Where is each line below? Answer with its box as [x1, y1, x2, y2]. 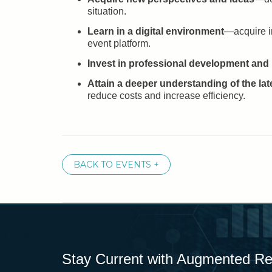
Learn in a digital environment [87, 26, 224, 36]
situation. [87, 6, 126, 16]
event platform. [87, 38, 151, 49]
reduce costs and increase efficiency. [87, 90, 245, 101]
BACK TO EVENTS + [73, 159, 159, 170]
